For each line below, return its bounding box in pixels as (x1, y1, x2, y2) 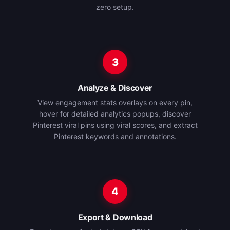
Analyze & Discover (77, 83, 153, 93)
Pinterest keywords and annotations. (53, 132, 177, 141)
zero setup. (96, 3, 134, 11)
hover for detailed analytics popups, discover (39, 109, 191, 118)
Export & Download (78, 212, 152, 222)
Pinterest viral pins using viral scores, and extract (32, 121, 198, 129)
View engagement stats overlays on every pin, (37, 98, 193, 107)
